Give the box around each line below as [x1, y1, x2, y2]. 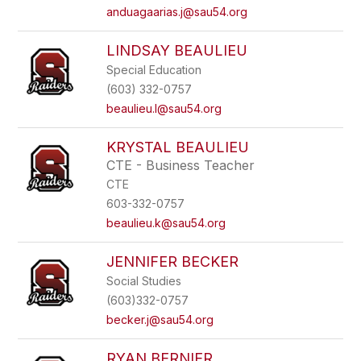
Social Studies [106, 274, 182, 288]
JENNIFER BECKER [106, 253, 239, 270]
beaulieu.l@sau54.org [106, 102, 222, 115]
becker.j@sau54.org [106, 313, 214, 326]
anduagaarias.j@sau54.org [106, 5, 248, 19]
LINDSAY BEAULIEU [106, 42, 248, 59]
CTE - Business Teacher [106, 157, 255, 173]
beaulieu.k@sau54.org [106, 216, 226, 230]
